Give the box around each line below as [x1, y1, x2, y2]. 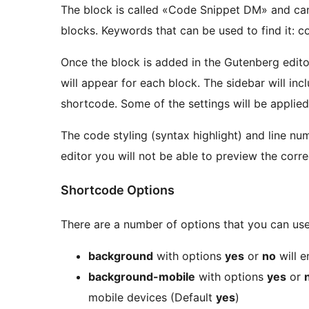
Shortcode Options [61, 182, 175, 197]
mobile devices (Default [88, 290, 216, 304]
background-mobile [88, 269, 195, 283]
